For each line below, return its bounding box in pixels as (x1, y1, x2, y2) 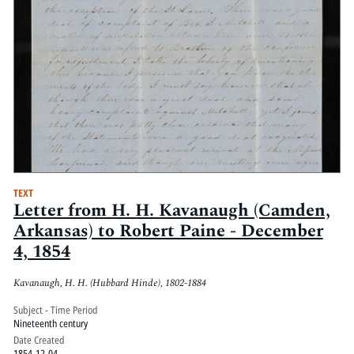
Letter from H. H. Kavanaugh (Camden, (13, 198, 330, 224)
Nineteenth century (13, 315, 88, 330)
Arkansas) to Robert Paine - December (13, 218, 323, 245)
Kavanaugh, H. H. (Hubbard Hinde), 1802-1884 (13, 274, 206, 291)
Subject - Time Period (13, 302, 98, 317)
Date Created (13, 332, 65, 347)
